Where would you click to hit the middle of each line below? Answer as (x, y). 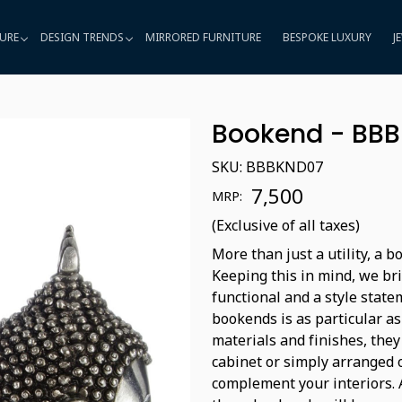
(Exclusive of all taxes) (286, 225)
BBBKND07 (284, 167)
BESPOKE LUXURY (327, 37)
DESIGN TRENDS (82, 37)
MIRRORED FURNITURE (203, 37)
